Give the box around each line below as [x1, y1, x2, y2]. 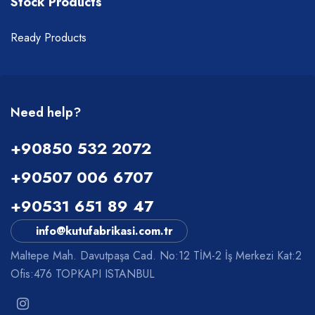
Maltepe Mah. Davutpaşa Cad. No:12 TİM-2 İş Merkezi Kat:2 [11, 247, 302, 264]
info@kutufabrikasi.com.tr [36, 223, 173, 240]
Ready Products [11, 30, 86, 46]
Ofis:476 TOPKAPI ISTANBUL [11, 266, 155, 283]
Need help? [11, 103, 81, 122]
